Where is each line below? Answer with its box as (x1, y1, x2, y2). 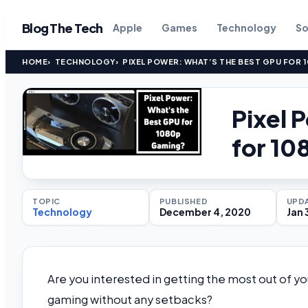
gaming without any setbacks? (47, 292, 212, 307)
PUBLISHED (159, 197, 208, 206)
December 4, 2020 (159, 206, 251, 218)
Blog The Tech (22, 19, 103, 36)
